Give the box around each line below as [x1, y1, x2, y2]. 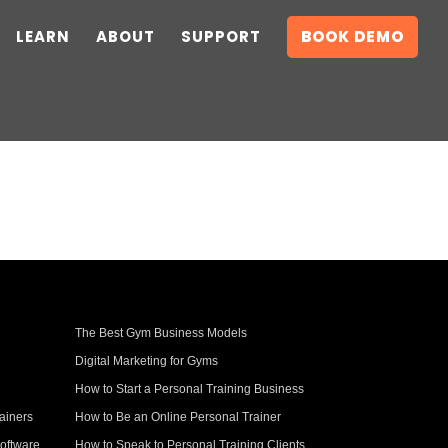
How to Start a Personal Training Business [75, 381, 305, 396]
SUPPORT [181, 26, 261, 47]
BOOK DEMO [301, 26, 404, 47]
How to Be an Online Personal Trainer [75, 409, 282, 424]
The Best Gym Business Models [75, 325, 248, 340]
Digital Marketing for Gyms [75, 353, 219, 368]
